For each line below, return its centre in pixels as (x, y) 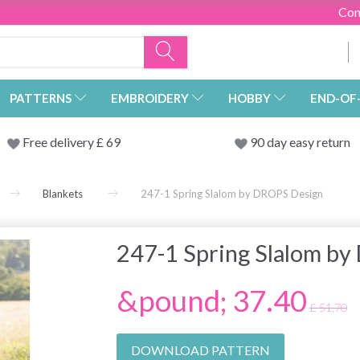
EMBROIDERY (150, 98)
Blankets (63, 194)
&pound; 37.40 (211, 301)
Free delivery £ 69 (71, 142)
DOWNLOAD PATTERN (200, 350)
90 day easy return (300, 142)
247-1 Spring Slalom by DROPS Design (232, 194)
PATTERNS (41, 98)
